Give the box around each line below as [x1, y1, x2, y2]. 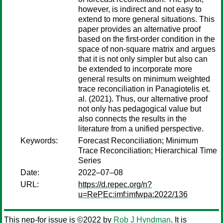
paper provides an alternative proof [78, 25, 201, 33]
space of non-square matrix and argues [78, 45, 216, 53]
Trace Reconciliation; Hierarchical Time [78, 146, 217, 155]
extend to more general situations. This [78, 15, 215, 23]
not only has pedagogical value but [78, 105, 201, 113]
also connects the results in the [78, 114, 187, 123]
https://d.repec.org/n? [78, 180, 152, 189]
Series [78, 156, 101, 165]
